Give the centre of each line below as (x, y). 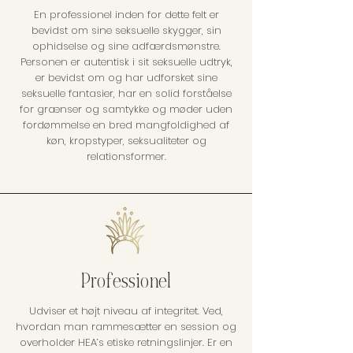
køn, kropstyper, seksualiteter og (126, 141)
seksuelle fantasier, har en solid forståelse (126, 93)
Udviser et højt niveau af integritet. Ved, (126, 311)
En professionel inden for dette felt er (126, 15)
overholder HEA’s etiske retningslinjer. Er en (126, 342)
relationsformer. (126, 156)
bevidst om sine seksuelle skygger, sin (126, 30)
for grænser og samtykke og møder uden (126, 109)
